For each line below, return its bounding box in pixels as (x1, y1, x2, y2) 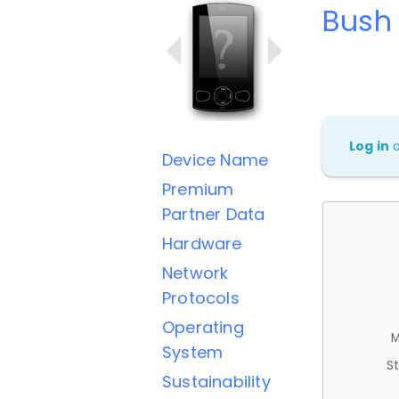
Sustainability (162, 370, 271, 393)
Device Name (162, 149, 269, 171)
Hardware (162, 232, 242, 255)
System (162, 341, 224, 363)
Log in (349, 136, 390, 155)
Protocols (162, 287, 240, 309)
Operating (162, 316, 244, 338)
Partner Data (162, 203, 265, 225)
